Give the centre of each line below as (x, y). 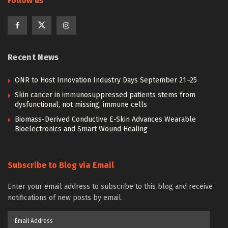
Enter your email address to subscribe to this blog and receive (110, 187)
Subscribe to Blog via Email (61, 165)
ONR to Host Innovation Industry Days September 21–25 (106, 80)
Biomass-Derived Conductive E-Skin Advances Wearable (105, 119)
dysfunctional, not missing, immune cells (81, 105)
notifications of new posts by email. (65, 198)
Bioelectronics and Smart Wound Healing (81, 129)
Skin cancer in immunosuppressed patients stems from (105, 95)
